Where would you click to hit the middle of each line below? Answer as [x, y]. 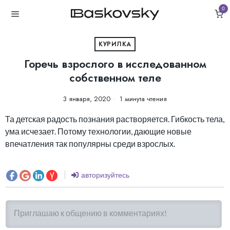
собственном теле [115, 78]
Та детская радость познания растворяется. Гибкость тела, [115, 119]
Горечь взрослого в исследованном [115, 64]
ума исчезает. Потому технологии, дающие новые [98, 131]
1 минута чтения [142, 99]
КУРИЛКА [115, 44]
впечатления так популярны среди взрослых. [90, 143]
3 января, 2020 [87, 99]
